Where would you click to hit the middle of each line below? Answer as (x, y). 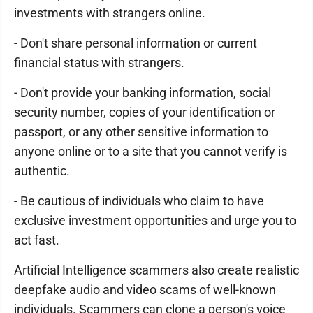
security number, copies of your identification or (145, 112)
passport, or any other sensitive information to (141, 132)
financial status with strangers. (99, 63)
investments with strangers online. (110, 13)
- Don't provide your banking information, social (143, 93)
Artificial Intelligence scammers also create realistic (156, 270)
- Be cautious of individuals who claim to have (139, 201)
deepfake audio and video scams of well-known (145, 290)
